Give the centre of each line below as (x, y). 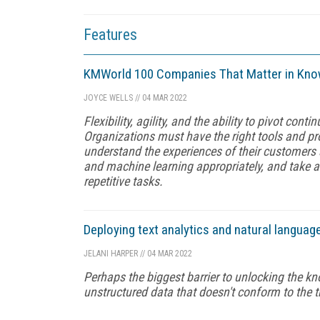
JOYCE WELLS (108, 97)
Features (110, 34)
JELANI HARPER (111, 253)
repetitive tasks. (123, 181)
